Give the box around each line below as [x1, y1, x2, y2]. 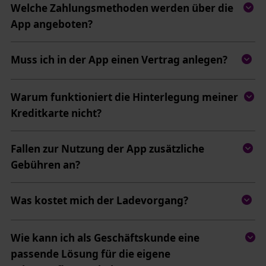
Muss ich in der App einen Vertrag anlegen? [10, 52, 227, 66]
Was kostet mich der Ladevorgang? [10, 193, 188, 207]
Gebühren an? [10, 157, 80, 172]
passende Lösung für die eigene [10, 246, 170, 261]
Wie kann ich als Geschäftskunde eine [10, 230, 199, 245]
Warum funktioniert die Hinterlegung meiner [10, 90, 238, 104]
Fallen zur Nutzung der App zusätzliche [10, 141, 204, 156]
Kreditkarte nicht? [10, 106, 102, 120]
